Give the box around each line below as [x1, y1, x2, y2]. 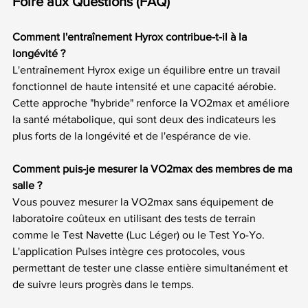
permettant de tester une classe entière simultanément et [12, 261, 291, 274]
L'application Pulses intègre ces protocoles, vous [12, 245, 247, 257]
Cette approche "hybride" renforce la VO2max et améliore [12, 96, 292, 109]
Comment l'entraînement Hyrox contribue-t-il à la [12, 30, 250, 43]
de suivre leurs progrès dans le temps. [12, 278, 194, 290]
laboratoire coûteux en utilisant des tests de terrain [12, 212, 258, 224]
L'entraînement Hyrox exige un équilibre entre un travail [12, 63, 283, 76]
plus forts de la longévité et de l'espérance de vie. [12, 129, 251, 142]
